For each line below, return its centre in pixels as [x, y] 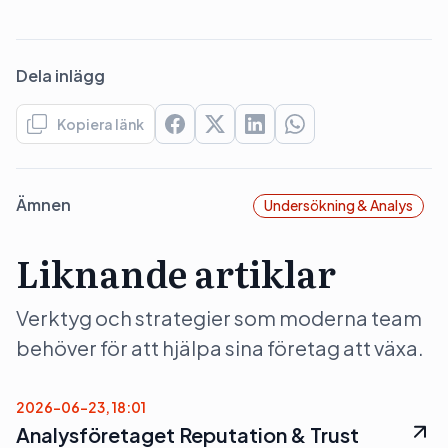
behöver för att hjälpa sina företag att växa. [220, 347]
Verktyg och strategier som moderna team [219, 317]
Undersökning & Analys [338, 205]
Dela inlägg [60, 75]
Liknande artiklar [176, 272]
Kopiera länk [100, 124]
